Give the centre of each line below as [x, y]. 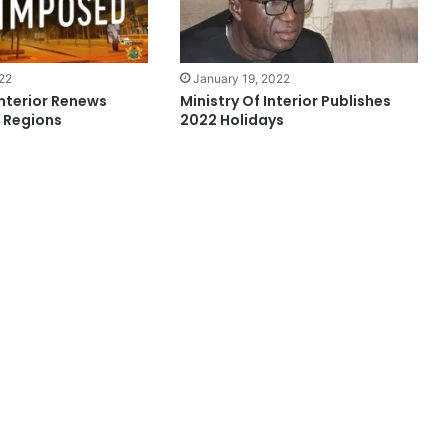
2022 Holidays [232, 119]
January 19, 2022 [242, 78]
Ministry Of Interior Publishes [286, 100]
